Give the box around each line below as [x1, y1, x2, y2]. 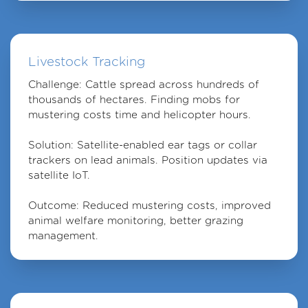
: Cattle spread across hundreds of [78, 77, 259, 91]
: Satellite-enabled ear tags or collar [70, 137, 257, 151]
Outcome [27, 198, 76, 212]
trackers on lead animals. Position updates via [27, 153, 267, 166]
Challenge [27, 77, 79, 91]
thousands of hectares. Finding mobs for [27, 92, 240, 106]
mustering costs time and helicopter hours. [27, 107, 251, 121]
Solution [27, 137, 71, 151]
